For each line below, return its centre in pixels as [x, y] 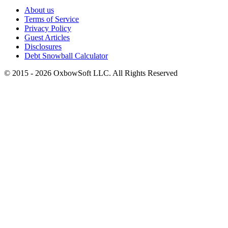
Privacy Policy [48, 28]
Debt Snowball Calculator [66, 55]
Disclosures [43, 46]
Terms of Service [52, 19]
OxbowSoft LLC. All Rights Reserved [116, 73]
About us [39, 10]
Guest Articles [47, 37]
